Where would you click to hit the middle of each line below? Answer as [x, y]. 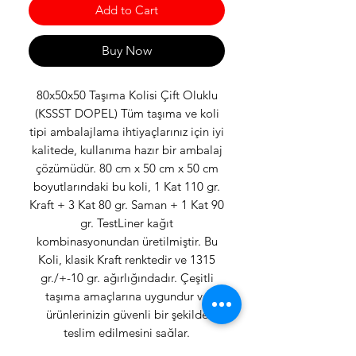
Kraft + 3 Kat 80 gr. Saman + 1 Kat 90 [127, 205]
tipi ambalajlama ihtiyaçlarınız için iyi [127, 132]
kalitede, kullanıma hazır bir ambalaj [127, 150]
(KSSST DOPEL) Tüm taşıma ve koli [127, 114]
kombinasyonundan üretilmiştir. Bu [127, 242]
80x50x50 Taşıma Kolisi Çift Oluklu [127, 95]
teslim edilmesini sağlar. [127, 333]
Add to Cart [127, 10]
